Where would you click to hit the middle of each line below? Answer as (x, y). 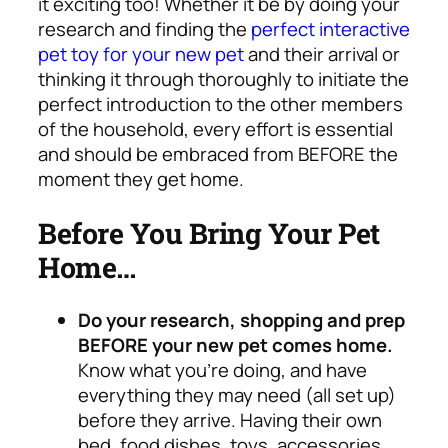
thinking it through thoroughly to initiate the (223, 79)
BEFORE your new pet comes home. (235, 344)
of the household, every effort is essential (215, 129)
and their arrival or (322, 54)
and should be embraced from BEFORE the (218, 154)
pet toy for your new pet (141, 54)
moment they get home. (141, 179)
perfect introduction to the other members (220, 104)
